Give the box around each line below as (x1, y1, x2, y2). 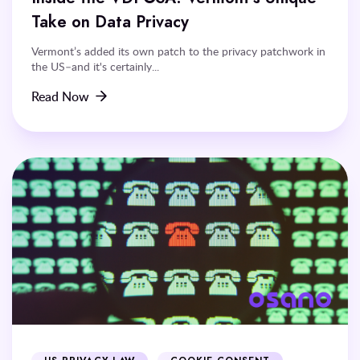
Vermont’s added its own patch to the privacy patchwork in (31, 43, 325, 59)
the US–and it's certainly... (31, 58, 159, 74)
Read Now (31, 87, 89, 105)
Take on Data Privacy (31, 10, 189, 33)
